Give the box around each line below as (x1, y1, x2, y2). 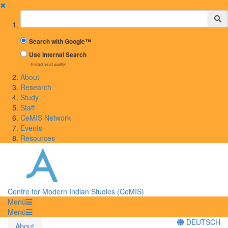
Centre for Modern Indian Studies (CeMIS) (8, 186, 144, 196)
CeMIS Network (20, 112, 71, 123)
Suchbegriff (20, 10, 60, 20)
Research (20, 82, 51, 92)
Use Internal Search (29, 50, 87, 59)
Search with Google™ (29, 37, 91, 46)
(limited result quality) (31, 62, 66, 67)
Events (20, 123, 42, 133)
